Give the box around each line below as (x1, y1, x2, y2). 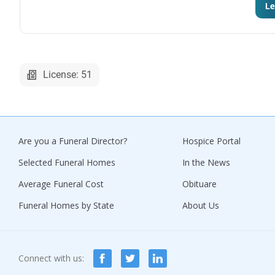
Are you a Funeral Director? (18, 134, 127, 147)
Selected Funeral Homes (18, 156, 115, 168)
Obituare (182, 177, 217, 190)
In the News (182, 156, 230, 168)
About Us (182, 199, 219, 211)
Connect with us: (18, 252, 84, 264)
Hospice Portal (182, 134, 241, 147)
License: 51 (43, 68, 92, 80)
